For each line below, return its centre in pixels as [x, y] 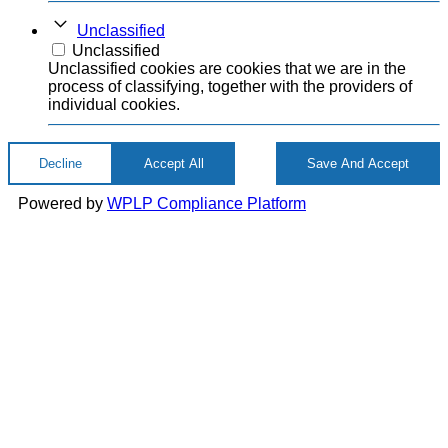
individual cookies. [114, 105]
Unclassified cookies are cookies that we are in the [227, 69]
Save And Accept [358, 164]
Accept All [174, 164]
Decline [60, 164]
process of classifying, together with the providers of [230, 87]
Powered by [62, 204]
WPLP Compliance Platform [206, 204]
